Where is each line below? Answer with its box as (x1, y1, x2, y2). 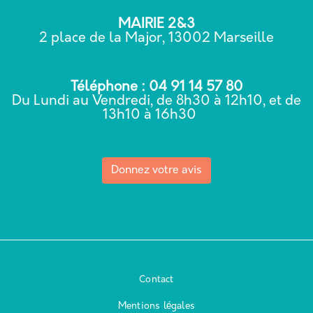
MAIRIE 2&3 (118, 17, 195, 31)
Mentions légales (117, 301, 196, 311)
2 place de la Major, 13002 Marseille (39, 31, 274, 45)
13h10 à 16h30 (103, 108, 210, 122)
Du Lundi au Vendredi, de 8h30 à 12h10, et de (12, 94, 301, 108)
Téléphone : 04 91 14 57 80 (70, 80, 243, 94)
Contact (139, 275, 174, 284)
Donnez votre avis (111, 164, 202, 176)
